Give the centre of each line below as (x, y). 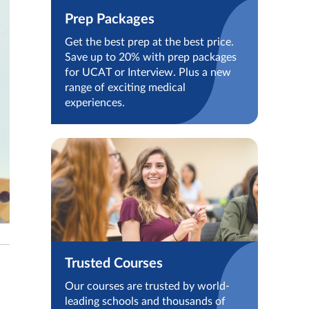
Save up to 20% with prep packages (151, 57)
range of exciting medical (125, 88)
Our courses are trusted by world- (147, 286)
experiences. (95, 103)
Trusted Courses (114, 263)
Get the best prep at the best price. (149, 42)
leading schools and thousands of (145, 301)
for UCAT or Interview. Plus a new (148, 72)
